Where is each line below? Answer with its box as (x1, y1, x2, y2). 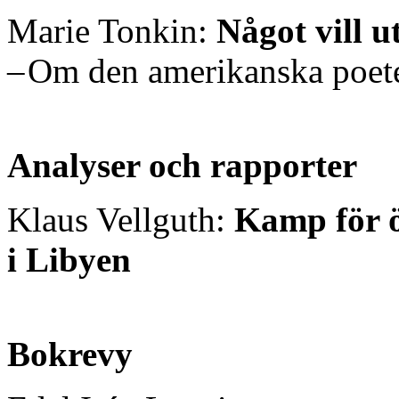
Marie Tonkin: (7, 11, 216, 50)
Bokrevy (7, 334, 133, 373)
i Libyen (7, 240, 131, 279)
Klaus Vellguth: (7, 199, 234, 239)
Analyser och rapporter (7, 145, 357, 184)
